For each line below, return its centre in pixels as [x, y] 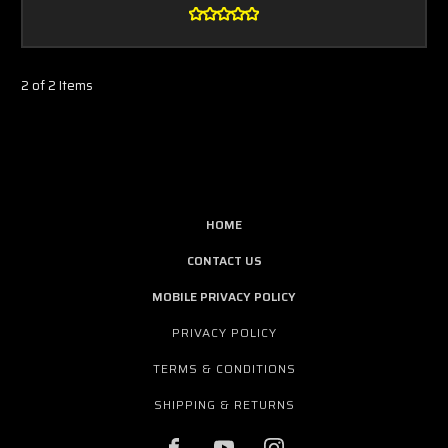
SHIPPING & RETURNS [224, 405]
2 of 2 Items [57, 86]
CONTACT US [224, 261]
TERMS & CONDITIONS [224, 369]
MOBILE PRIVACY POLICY [224, 297]
